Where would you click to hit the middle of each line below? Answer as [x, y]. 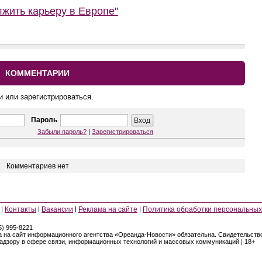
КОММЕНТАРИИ [37, 73]
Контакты [20, 209]
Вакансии [57, 209]
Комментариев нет [37, 166]
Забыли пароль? [62, 132]
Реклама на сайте [108, 209]
